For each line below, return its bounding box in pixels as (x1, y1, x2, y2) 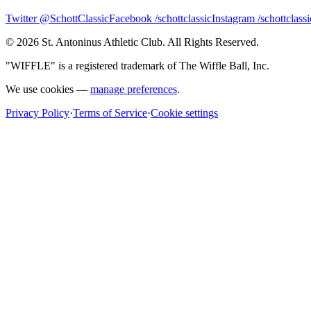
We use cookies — (6, 83, 87, 95)
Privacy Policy (6, 107, 69, 119)
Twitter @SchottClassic (6, 12, 109, 24)
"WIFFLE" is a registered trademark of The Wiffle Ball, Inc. (6, 60, 269, 72)
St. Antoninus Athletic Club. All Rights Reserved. (39, 36, 259, 48)
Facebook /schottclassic (109, 12, 212, 24)
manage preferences (90, 83, 177, 95)
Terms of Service (73, 107, 147, 119)
